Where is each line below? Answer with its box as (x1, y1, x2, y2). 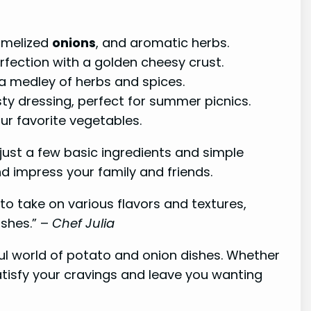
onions (52, 33, 96, 51)
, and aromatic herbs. (96, 33, 230, 51)
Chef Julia (52, 215, 115, 233)
